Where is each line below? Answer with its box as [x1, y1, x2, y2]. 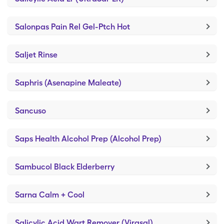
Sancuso [15, 106, 46, 115]
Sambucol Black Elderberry [15, 162, 114, 171]
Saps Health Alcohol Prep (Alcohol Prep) [15, 134, 161, 143]
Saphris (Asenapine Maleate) [15, 78, 121, 87]
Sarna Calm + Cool [15, 190, 84, 199]
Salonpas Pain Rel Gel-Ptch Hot [15, 22, 130, 31]
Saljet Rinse [15, 50, 57, 59]
